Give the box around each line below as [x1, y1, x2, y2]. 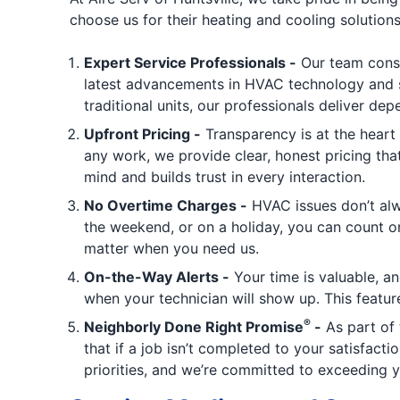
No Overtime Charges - [83, 196, 247, 214]
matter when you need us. [83, 239, 259, 257]
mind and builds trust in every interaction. [83, 168, 365, 186]
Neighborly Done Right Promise [83, 318, 304, 336]
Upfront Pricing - [83, 125, 201, 143]
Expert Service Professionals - [83, 54, 296, 71]
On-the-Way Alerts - [83, 268, 229, 286]
